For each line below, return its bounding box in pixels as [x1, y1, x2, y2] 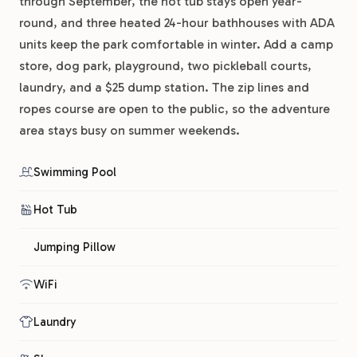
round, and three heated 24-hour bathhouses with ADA [19, 15, 335, 30]
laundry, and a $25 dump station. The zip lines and [19, 80, 309, 95]
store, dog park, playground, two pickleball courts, [19, 58, 312, 73]
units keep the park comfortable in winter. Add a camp [19, 37, 333, 52]
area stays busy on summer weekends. [19, 123, 240, 138]
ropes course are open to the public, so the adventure [19, 101, 330, 116]
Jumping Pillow [33, 240, 116, 254]
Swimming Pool [33, 165, 116, 179]
